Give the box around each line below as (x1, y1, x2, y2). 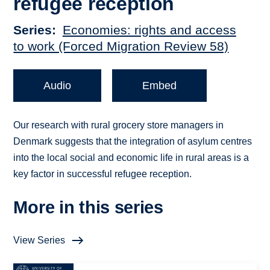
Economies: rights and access (62, 23, 236, 37)
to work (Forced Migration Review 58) (13, 39, 229, 54)
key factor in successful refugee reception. (13, 169, 192, 180)
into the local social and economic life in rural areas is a (13, 152, 250, 163)
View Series (13, 235, 66, 246)
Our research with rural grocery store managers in (13, 120, 224, 131)
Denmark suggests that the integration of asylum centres (13, 136, 253, 147)
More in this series (13, 198, 163, 218)
